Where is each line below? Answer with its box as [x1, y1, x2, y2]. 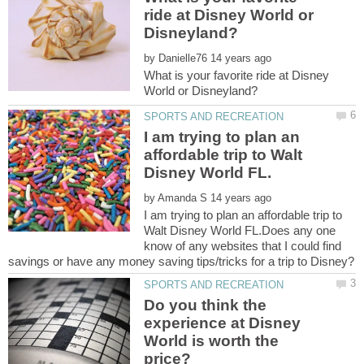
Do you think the [144, 297, 267, 314]
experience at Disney [144, 314, 301, 332]
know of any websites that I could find [144, 239, 342, 253]
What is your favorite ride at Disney [144, 67, 330, 82]
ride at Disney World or [144, 6, 314, 24]
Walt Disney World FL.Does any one [144, 223, 336, 238]
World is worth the [144, 332, 279, 350]
